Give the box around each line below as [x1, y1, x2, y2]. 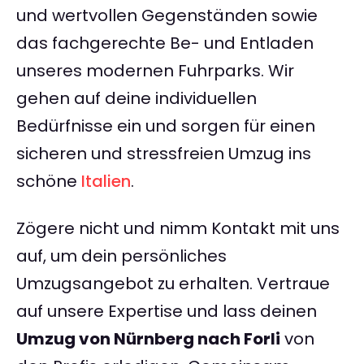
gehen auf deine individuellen [16, 87, 257, 110]
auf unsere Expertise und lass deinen [16, 300, 317, 323]
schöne [16, 170, 81, 193]
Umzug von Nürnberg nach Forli [16, 327, 280, 351]
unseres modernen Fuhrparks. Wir [16, 59, 294, 83]
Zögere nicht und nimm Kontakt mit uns [16, 217, 340, 240]
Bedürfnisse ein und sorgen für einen [16, 115, 315, 138]
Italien [81, 170, 131, 193]
